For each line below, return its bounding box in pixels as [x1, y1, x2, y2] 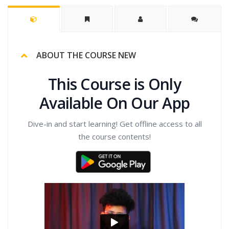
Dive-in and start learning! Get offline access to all [27, 119, 202, 129]
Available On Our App [39, 93, 190, 114]
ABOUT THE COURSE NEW [36, 50, 136, 61]
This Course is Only [48, 74, 181, 95]
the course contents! [78, 131, 151, 142]
